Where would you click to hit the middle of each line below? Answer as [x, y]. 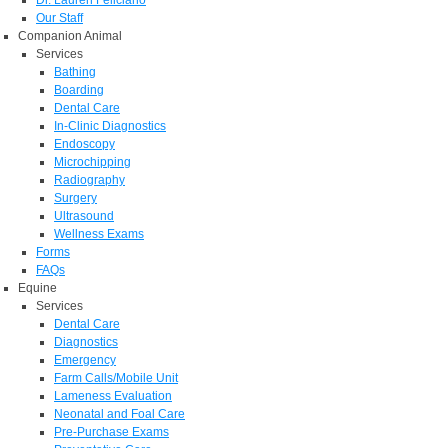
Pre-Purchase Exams [111, 432]
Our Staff [59, 18]
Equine [37, 288]
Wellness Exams [99, 234]
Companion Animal [70, 36]
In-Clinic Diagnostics [110, 126]
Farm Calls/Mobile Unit [116, 378]
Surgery [75, 198]
